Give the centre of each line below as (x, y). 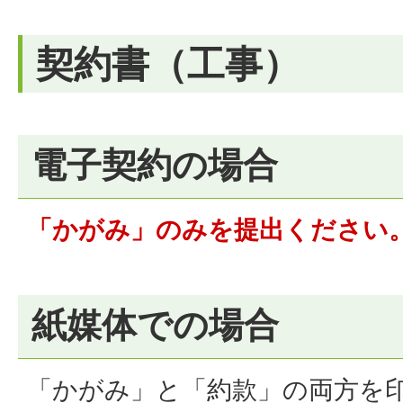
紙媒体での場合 (155, 325)
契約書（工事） (168, 64)
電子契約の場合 (155, 165)
